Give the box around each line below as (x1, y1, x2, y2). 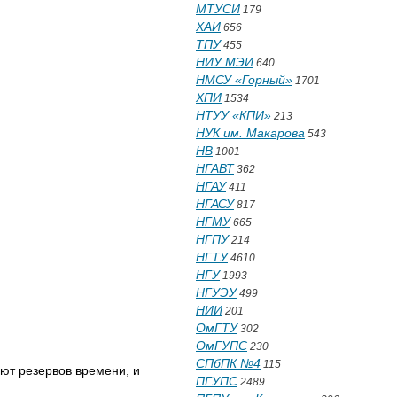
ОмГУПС (196, 339, 247, 353)
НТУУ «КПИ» (196, 108, 271, 122)
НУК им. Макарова (196, 126, 305, 140)
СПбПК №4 (196, 356, 261, 370)
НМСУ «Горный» (196, 73, 292, 87)
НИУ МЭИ (196, 55, 253, 69)
